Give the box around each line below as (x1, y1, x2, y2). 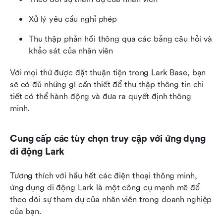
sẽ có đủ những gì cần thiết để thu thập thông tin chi (10, 80, 204, 90)
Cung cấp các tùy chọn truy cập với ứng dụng (10, 133, 206, 145)
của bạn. (10, 207, 42, 217)
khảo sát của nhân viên (29, 46, 113, 56)
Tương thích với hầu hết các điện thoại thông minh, (10, 171, 197, 181)
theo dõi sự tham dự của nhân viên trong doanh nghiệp (10, 195, 212, 205)
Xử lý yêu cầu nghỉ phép (29, 14, 117, 24)
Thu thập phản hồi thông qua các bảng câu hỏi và (29, 34, 212, 44)
